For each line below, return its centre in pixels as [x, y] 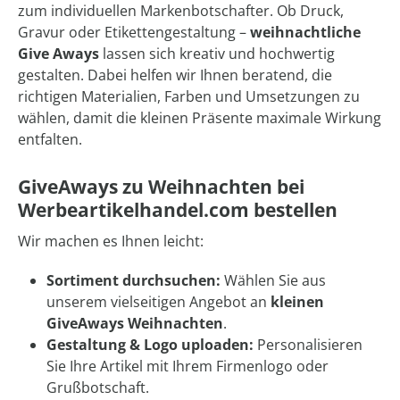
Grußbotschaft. [98, 388]
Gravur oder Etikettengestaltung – [134, 33]
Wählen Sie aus [273, 281]
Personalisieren [308, 345]
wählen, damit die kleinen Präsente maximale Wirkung [200, 118]
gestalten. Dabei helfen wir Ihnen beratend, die [175, 75]
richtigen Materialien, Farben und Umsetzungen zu [189, 97]
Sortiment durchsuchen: [133, 281]
